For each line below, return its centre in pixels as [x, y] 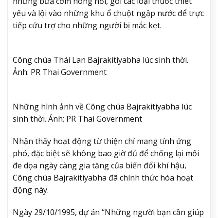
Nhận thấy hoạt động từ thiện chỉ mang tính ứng [102, 141]
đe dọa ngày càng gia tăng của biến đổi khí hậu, [100, 165]
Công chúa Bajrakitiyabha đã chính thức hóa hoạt [103, 177]
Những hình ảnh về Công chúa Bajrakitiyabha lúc [102, 106]
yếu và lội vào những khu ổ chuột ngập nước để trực [108, 13]
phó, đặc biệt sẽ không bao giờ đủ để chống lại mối [106, 153]
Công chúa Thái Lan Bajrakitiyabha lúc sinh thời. [100, 60]
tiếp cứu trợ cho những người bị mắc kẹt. [88, 26]
